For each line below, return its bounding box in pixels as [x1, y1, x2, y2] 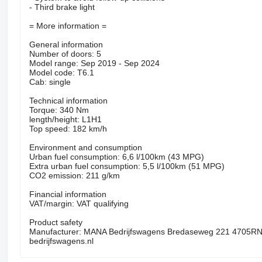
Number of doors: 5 [29, 49, 101, 59]
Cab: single [29, 77, 71, 87]
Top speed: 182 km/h [29, 124, 107, 134]
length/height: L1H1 [29, 115, 102, 125]
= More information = [29, 21, 106, 31]
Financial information [29, 189, 106, 199]
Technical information [29, 96, 108, 106]
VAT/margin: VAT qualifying [29, 199, 129, 209]
